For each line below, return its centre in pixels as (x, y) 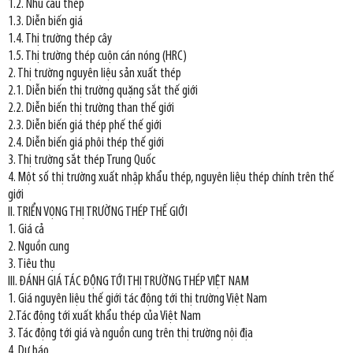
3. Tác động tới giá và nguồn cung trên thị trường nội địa (130, 334)
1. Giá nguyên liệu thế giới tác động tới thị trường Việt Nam (137, 299)
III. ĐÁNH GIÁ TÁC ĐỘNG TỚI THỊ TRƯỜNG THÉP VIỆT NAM (128, 282)
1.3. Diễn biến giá (45, 22)
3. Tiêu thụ (32, 265)
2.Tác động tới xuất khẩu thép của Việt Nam (104, 317)
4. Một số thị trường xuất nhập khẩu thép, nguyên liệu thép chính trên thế (171, 178)
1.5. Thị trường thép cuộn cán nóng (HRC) (97, 57)
